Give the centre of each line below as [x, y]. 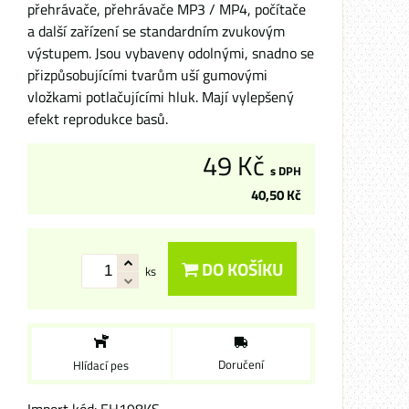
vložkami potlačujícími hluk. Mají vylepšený [161, 97]
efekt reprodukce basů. [98, 119]
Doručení [241, 364]
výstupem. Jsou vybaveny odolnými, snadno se [171, 53]
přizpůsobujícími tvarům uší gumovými [147, 75]
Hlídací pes [101, 365]
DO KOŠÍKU [241, 269]
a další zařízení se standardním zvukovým [156, 31]
